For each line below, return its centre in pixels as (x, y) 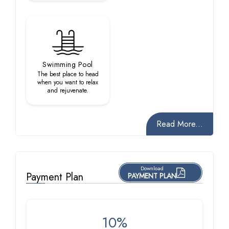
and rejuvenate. (68, 90)
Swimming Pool (68, 64)
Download (152, 168)
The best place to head (68, 74)
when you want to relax (68, 82)
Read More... (180, 124)
